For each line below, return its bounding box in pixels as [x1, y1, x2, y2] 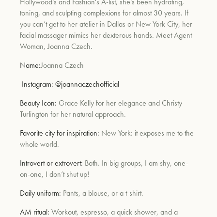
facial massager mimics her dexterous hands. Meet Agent [20, 30, 192, 40]
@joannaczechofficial [55, 78, 120, 89]
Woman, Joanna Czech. [20, 41, 93, 51]
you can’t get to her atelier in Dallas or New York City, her [20, 18, 193, 29]
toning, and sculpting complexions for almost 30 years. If [20, 7, 189, 18]
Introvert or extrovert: [20, 157, 85, 168]
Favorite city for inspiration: [20, 127, 102, 138]
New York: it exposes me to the [101, 127, 194, 138]
